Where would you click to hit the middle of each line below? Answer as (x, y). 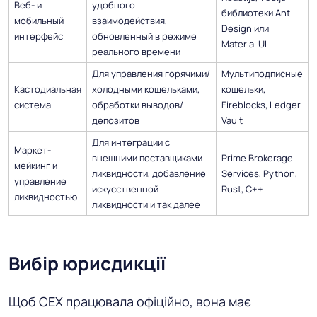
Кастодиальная (48, 90)
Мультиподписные (262, 74)
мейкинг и (36, 166)
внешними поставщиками (147, 158)
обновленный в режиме (144, 36)
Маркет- (33, 150)
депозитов (116, 121)
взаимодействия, (129, 21)
